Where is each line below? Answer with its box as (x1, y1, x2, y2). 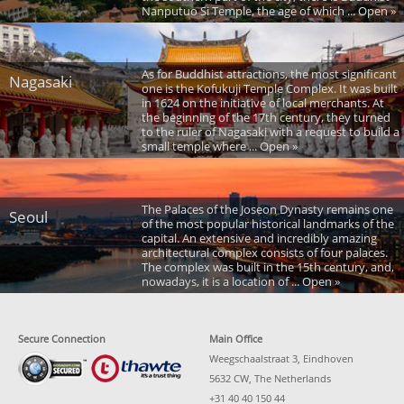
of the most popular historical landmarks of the (141, 216, 394, 233)
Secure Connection (18, 332, 106, 346)
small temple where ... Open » (141, 138, 298, 155)
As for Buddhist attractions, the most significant (141, 66, 397, 83)
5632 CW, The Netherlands (209, 372, 331, 386)
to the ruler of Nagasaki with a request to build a (141, 124, 399, 141)
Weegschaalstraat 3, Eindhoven (209, 352, 353, 366)
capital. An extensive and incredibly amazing (141, 230, 377, 247)
